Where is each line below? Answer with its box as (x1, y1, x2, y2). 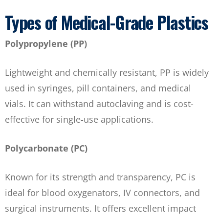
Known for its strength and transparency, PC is (5, 171, 196, 183)
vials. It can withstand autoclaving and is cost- (5, 98, 194, 110)
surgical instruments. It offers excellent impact (5, 202, 196, 215)
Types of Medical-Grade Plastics (5, 9, 209, 35)
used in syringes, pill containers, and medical (5, 82, 191, 94)
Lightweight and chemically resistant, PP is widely (5, 66, 209, 79)
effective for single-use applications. (5, 113, 153, 126)
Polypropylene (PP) (5, 38, 87, 50)
